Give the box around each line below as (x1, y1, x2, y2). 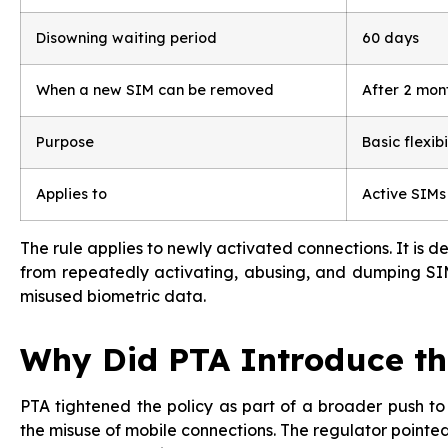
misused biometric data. (20, 286, 206, 306)
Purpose (36, 133, 94, 151)
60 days (362, 29, 419, 47)
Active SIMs (362, 185, 446, 203)
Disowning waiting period (36, 29, 217, 47)
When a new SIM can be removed (36, 81, 274, 99)
